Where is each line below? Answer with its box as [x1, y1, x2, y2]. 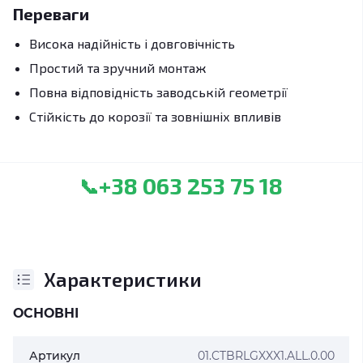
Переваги [13, 4, 89, 23]
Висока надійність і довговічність [29, 36, 235, 51]
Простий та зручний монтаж [29, 60, 206, 75]
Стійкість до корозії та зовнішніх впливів [29, 109, 281, 124]
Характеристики [44, 267, 202, 291]
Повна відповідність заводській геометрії [29, 84, 288, 100]
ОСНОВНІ [13, 305, 79, 321]
